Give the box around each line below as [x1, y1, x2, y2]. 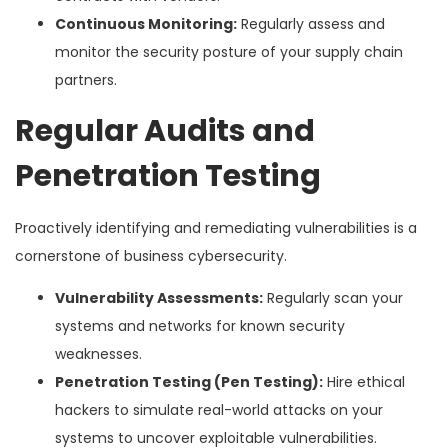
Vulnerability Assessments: [55, 287, 263, 308]
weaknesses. [55, 343, 142, 364]
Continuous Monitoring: [55, 13, 237, 34]
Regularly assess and [237, 13, 385, 34]
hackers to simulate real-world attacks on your [55, 399, 383, 420]
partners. [55, 69, 117, 90]
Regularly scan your [263, 287, 403, 308]
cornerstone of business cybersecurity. [15, 245, 287, 266]
